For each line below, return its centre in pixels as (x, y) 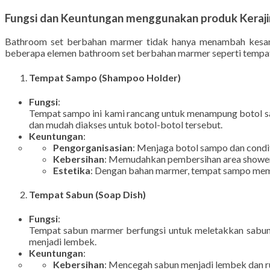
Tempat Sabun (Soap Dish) (87, 214)
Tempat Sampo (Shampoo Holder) (105, 96)
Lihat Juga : (55, 12)
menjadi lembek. (63, 261)
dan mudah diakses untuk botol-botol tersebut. (126, 143)
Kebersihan (79, 178)
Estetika (72, 189)
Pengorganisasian (93, 166)
